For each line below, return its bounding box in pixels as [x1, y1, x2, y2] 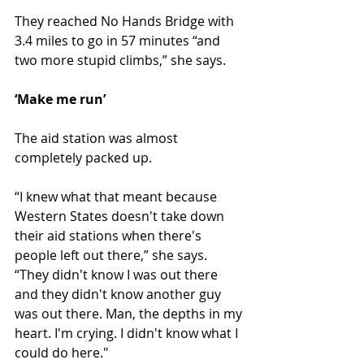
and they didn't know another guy [15, 285, 224, 303]
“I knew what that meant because [15, 188, 220, 206]
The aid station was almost [15, 129, 181, 147]
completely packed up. [15, 149, 152, 167]
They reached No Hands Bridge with [15, 12, 237, 30]
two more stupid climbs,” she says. [15, 51, 226, 69]
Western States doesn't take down [15, 207, 227, 225]
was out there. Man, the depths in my [15, 305, 245, 323]
